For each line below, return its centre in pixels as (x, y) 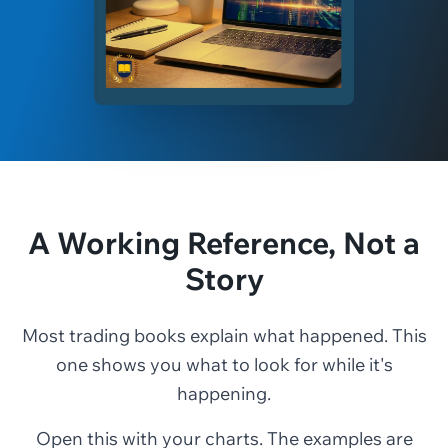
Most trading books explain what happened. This (224, 335)
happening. (224, 393)
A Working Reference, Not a (224, 242)
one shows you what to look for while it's (224, 364)
